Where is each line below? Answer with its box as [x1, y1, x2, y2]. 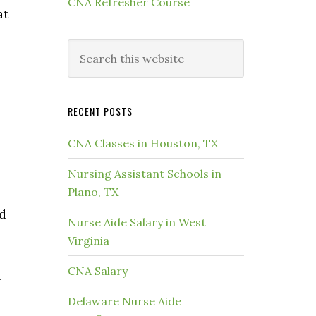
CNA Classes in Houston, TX [68, 136, 218, 150]
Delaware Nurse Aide [68, 294, 181, 308]
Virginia [68, 233, 109, 248]
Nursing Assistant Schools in [68, 166, 221, 181]
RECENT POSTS [68, 104, 133, 119]
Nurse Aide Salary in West [68, 215, 206, 229]
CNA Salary [68, 264, 128, 278]
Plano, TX [68, 185, 119, 199]
